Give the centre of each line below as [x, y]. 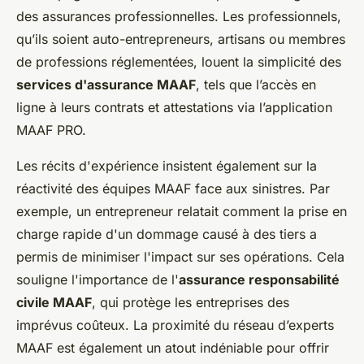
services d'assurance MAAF [106, 84]
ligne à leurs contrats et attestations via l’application [174, 107]
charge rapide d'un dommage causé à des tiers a [167, 234]
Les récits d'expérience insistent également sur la [167, 165]
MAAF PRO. [51, 130]
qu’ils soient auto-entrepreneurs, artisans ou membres [181, 39]
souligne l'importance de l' [97, 279]
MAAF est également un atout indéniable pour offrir [173, 347]
